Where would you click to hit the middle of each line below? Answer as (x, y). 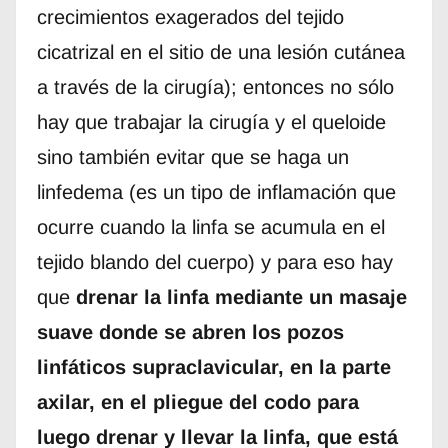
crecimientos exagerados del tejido (190, 17)
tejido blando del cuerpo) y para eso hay (214, 262)
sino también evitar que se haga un (192, 157)
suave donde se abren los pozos (190, 332)
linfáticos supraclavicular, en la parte (213, 367)
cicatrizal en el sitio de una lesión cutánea (220, 52)
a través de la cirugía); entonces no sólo (215, 87)
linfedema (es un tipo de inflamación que (216, 192)
